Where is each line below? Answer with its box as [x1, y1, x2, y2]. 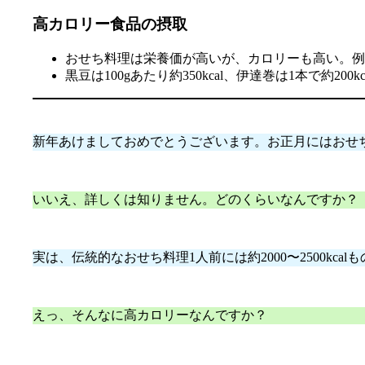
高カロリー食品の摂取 [33, 15, 187, 33]
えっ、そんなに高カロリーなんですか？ [33, 307, 267, 322]
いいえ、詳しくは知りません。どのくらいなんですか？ [33, 191, 358, 206]
